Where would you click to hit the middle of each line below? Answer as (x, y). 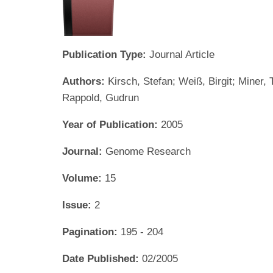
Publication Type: (106, 54)
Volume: (83, 178)
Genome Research (148, 151)
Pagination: (91, 232)
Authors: (85, 81)
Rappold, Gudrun (101, 97)
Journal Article (182, 54)
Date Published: (102, 258)
